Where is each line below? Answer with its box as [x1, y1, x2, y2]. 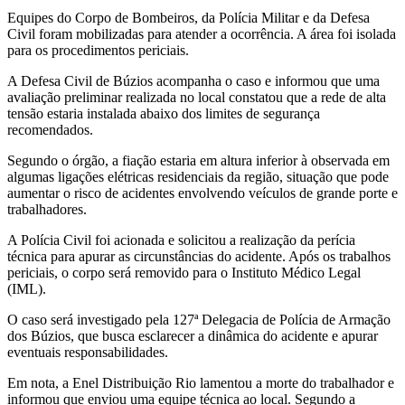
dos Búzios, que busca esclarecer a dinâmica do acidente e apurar [7, 327, 378, 344]
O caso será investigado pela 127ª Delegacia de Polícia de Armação [7, 311, 391, 327]
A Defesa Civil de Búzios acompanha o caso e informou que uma [7, 72, 380, 89]
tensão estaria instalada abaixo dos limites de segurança [7, 105, 320, 121]
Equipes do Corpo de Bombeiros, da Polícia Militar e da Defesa [7, 9, 370, 25]
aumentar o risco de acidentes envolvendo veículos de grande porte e [7, 184, 398, 201]
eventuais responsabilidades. [7, 344, 172, 360]
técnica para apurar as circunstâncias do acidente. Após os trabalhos [7, 248, 391, 264]
